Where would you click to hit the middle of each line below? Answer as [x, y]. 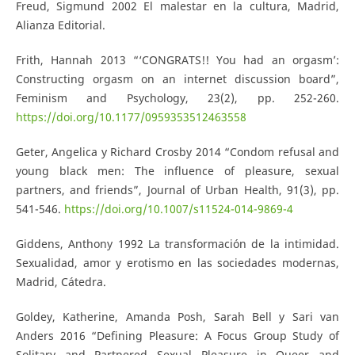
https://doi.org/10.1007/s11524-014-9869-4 [178, 208]
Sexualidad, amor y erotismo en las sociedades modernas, [177, 262]
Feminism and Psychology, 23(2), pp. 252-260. [177, 97]
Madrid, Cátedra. [61, 281]
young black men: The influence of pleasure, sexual [177, 170]
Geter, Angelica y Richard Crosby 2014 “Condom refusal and [177, 151]
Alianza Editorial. [60, 25]
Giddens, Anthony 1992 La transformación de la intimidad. [177, 243]
